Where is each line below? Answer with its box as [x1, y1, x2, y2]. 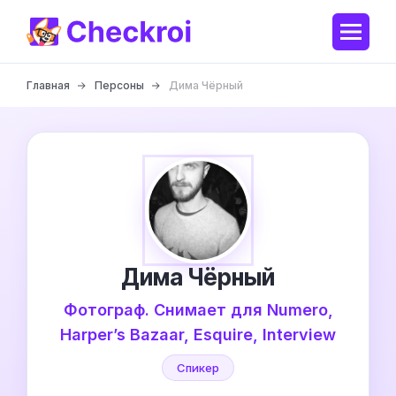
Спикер [177, 361, 219, 375]
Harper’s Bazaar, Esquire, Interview [60, 325, 336, 344]
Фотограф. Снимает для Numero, [63, 301, 333, 319]
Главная [27, 79, 70, 92]
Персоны [95, 79, 144, 92]
